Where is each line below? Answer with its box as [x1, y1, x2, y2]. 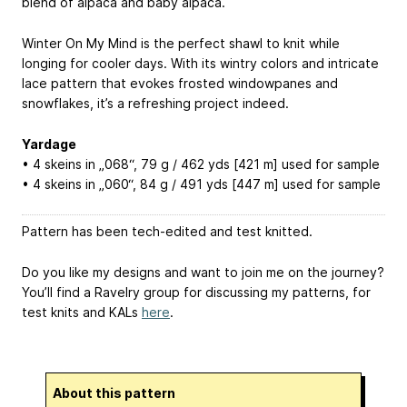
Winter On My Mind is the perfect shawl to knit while [22, 35, 340, 51]
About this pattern [62, 384, 175, 401]
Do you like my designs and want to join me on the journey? [22, 264, 384, 280]
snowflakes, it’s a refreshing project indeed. [22, 94, 289, 111]
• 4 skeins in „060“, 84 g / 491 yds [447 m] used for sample [22, 175, 381, 192]
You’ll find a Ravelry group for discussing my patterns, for [22, 284, 371, 300]
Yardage [22, 135, 76, 152]
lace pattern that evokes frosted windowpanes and [22, 74, 338, 91]
